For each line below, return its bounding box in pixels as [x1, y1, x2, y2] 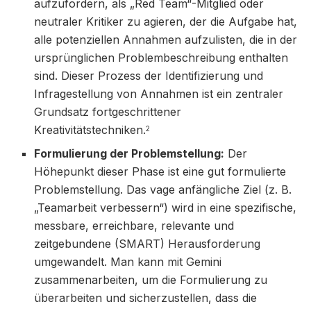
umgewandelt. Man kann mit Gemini [34, 254, 222, 269]
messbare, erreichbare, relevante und [34, 218, 235, 233]
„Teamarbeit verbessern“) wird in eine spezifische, [34, 200, 297, 215]
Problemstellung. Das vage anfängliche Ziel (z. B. [34, 182, 292, 196]
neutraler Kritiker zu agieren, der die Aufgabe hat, [34, 14, 298, 28]
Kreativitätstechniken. [34, 122, 146, 137]
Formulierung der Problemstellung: [34, 146, 225, 160]
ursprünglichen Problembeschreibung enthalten [34, 50, 289, 65]
